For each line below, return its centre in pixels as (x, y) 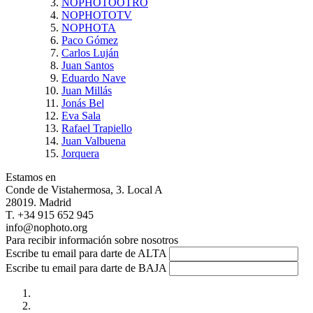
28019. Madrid (38, 202)
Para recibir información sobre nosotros (92, 240)
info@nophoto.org (46, 227)
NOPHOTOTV (97, 15)
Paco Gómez (90, 40)
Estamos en (31, 177)
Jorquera (80, 153)
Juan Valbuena (94, 140)
